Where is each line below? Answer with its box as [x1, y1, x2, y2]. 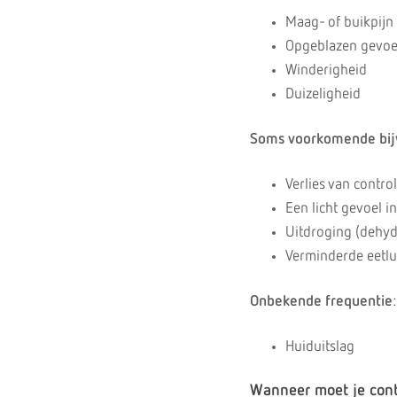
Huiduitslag [285, 339, 354, 354]
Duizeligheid [285, 87, 361, 102]
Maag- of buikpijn [285, 15, 393, 30]
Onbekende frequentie [250, 294, 393, 309]
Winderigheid [285, 63, 367, 78]
